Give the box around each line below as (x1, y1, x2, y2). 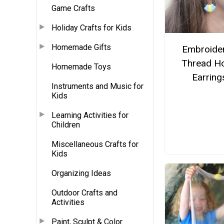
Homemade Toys (51, 61, 111, 71)
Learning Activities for (51, 110, 128, 120)
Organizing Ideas (51, 168, 111, 178)
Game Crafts (51, 3, 95, 13)
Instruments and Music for (51, 81, 143, 91)
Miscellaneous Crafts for (51, 139, 138, 149)
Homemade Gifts (51, 42, 111, 52)
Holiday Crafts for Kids (51, 22, 131, 32)
